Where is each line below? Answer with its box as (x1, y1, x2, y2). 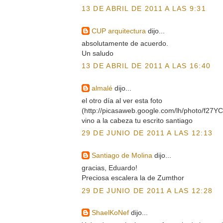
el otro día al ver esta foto (81, 97, 162, 105)
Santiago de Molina (91, 151, 152, 159)
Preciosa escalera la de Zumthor (81, 174, 184, 182)
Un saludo (81, 49, 113, 57)
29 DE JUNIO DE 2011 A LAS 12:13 (81, 129, 213, 137)
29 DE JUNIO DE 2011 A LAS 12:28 (81, 186, 213, 195)
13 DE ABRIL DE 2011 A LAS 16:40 (81, 62, 211, 70)
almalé (91, 84, 112, 92)
